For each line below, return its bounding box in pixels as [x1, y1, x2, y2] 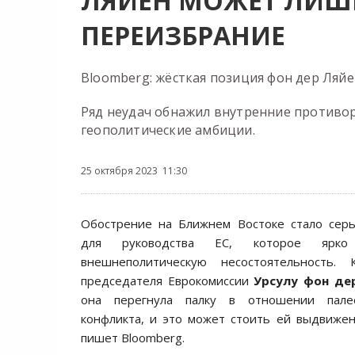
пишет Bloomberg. [81, 330, 185, 345]
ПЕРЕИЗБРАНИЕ [81, 18, 285, 52]
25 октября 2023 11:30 [81, 164, 187, 177]
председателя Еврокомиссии [81, 273, 254, 288]
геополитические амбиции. [81, 121, 255, 139]
